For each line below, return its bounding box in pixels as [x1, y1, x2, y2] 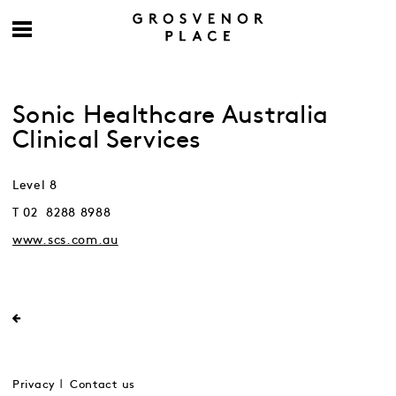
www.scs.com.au [12, 234, 118, 246]
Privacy [12, 380, 56, 390]
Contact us [69, 380, 135, 390]
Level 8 [12, 179, 57, 191]
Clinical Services [12, 129, 202, 152]
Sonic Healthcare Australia [12, 104, 329, 127]
